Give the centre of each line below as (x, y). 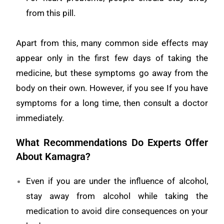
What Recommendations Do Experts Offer (112, 142)
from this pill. (51, 13)
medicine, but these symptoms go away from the (112, 73)
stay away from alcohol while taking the (117, 196)
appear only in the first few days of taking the (112, 58)
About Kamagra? (53, 156)
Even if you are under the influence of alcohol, (117, 181)
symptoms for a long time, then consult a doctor (112, 103)
